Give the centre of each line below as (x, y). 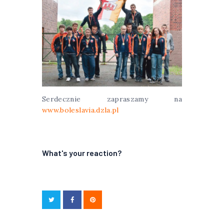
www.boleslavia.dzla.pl (80, 110)
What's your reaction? (82, 153)
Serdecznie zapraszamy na (112, 99)
